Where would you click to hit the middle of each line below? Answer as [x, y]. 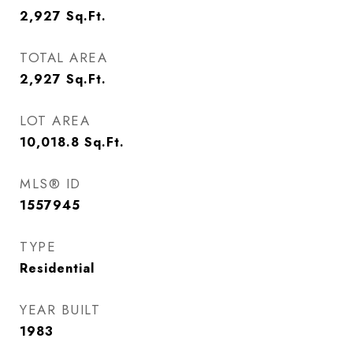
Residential [57, 268]
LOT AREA [55, 121]
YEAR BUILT [60, 310]
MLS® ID [50, 184]
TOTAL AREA [63, 58]
